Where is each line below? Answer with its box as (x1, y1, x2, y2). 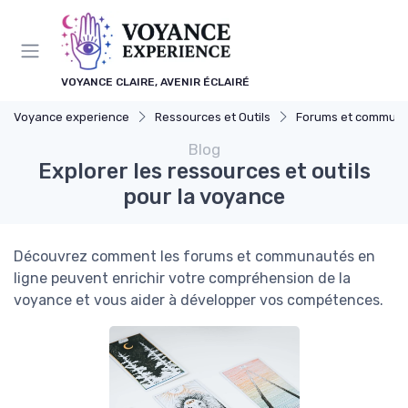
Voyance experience (14, 110, 129, 124)
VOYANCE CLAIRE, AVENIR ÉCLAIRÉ (61, 76, 250, 88)
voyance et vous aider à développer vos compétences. (14, 291, 383, 309)
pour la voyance (123, 184, 285, 209)
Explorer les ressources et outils (37, 158, 371, 184)
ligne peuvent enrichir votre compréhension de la (14, 270, 351, 287)
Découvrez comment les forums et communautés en (14, 248, 375, 265)
